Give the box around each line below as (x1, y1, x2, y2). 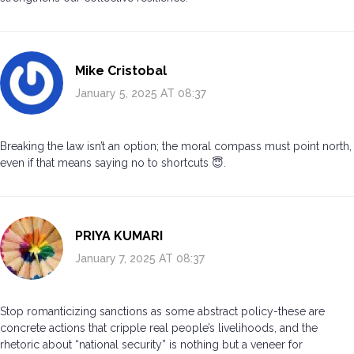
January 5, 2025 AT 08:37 (75, 87, 206, 100)
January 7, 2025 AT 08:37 (75, 252, 205, 265)
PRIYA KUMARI (75, 228, 163, 244)
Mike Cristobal (75, 63, 167, 79)
